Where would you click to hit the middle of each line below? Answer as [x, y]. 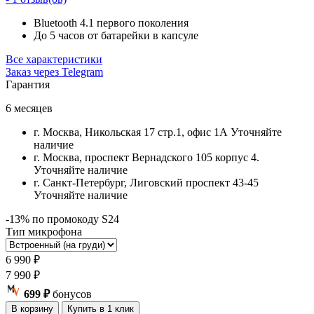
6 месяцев [29, 109]
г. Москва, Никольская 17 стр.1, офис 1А [132, 132]
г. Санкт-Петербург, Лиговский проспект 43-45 [146, 183]
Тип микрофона [44, 232]
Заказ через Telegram [54, 72]
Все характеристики [54, 60]
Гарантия [28, 85]
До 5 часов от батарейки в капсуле [116, 36]
